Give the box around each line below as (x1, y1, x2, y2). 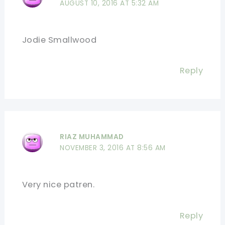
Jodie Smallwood (22, 34, 97, 46)
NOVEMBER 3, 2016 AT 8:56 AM (60, 143, 166, 153)
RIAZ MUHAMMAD (60, 132, 124, 142)
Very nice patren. (22, 179, 95, 191)
